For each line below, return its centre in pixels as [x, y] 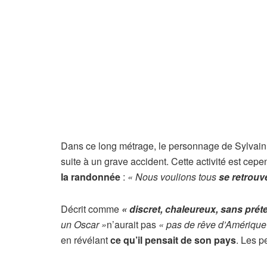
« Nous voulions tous [173, 177]
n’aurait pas [133, 225]
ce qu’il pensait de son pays [173, 240]
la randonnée [91, 177]
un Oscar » [84, 225]
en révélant [86, 240]
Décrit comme [91, 209]
